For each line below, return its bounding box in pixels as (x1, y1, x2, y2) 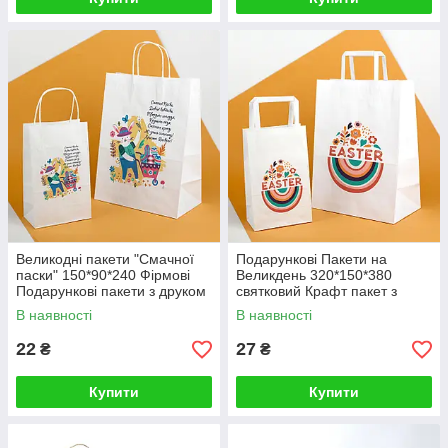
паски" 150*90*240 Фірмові (16, 267, 190, 283)
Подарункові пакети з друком (16, 283, 206, 299)
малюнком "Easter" (236, 299, 360, 315)
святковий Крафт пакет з (236, 283, 397, 299)
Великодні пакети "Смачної (16, 251, 194, 267)
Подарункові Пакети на (236, 251, 387, 267)
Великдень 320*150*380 (236, 267, 392, 283)
